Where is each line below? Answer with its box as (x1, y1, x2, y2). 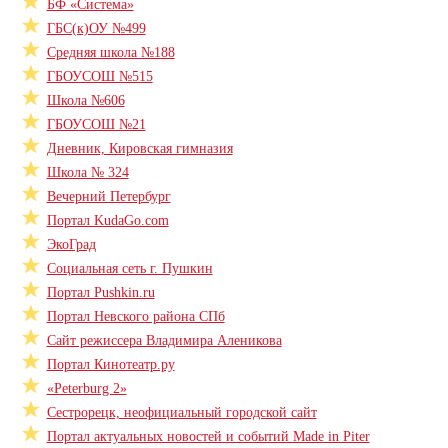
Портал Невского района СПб (46, 308, 225, 325)
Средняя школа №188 (46, 44, 175, 61)
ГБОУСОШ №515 (46, 68, 153, 85)
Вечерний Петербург (46, 188, 171, 205)
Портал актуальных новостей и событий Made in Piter (46, 428, 370, 445)
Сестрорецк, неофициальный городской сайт (46, 404, 317, 421)
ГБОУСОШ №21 (46, 116, 146, 133)
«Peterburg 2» (46, 380, 127, 397)
